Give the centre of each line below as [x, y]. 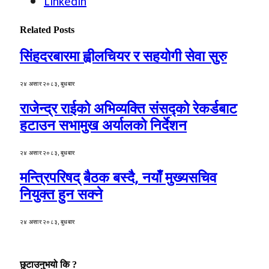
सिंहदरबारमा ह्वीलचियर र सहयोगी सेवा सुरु [123, 57]
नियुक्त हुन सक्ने [61, 194]
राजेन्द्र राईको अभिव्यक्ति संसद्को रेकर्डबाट [128, 108]
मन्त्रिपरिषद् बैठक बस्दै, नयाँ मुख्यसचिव [118, 177]
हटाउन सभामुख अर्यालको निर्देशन [103, 125]
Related [37, 29]
